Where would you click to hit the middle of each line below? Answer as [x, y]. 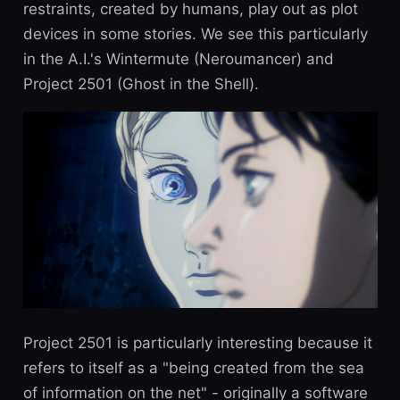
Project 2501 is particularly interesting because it [197, 343]
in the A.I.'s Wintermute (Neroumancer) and [178, 59]
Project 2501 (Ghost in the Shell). [141, 84]
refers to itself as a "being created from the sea [193, 368]
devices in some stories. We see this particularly [195, 34]
